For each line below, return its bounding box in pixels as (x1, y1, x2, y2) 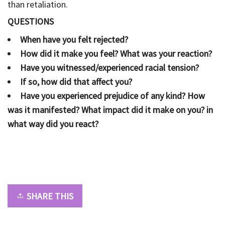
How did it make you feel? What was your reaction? (20, 47, 212, 59)
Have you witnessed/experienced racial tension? (20, 61, 199, 73)
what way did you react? (8, 118, 98, 130)
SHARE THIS (27, 190, 73, 202)
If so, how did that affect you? (20, 75, 132, 87)
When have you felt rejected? (20, 33, 128, 45)
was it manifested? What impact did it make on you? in (8, 103, 213, 116)
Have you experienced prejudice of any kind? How (20, 89, 205, 101)
